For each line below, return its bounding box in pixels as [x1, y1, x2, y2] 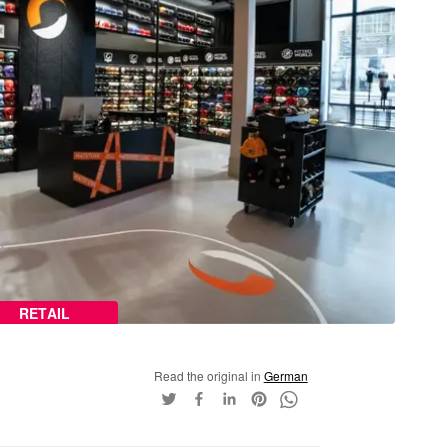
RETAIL [19, 302, 71, 323]
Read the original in [153, 366, 264, 384]
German [263, 366, 308, 384]
